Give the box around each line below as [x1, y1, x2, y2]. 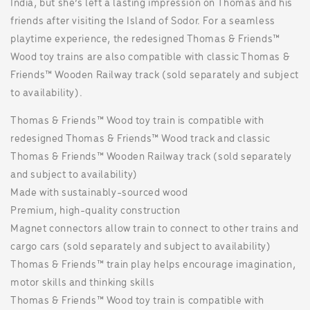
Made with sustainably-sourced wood [10, 188, 188, 199]
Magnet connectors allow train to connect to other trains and [10, 224, 300, 235]
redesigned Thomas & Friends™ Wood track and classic [10, 134, 271, 145]
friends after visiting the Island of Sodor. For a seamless [10, 16, 275, 27]
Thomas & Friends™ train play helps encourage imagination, [10, 259, 296, 271]
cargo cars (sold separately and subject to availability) [10, 241, 271, 253]
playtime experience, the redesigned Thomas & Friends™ [10, 34, 280, 45]
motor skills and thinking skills [10, 277, 155, 289]
